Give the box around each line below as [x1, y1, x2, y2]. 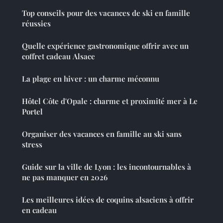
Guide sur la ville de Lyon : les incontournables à [22, 161, 191, 172]
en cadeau [22, 205, 57, 215]
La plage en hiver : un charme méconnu [22, 73, 159, 84]
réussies [22, 18, 51, 28]
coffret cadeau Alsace [22, 51, 95, 61]
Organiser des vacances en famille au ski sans [22, 128, 182, 139]
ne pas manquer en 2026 [22, 172, 108, 182]
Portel [22, 106, 43, 116]
